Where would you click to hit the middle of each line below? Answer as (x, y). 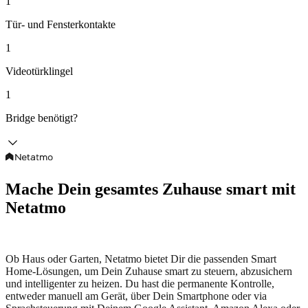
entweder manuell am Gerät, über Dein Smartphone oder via (136, 296)
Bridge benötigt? (42, 118)
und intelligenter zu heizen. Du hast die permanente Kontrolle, (140, 284)
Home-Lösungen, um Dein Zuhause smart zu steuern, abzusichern (149, 272)
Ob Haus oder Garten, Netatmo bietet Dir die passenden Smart (141, 259)
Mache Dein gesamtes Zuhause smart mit (151, 189)
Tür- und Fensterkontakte (60, 24)
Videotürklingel (39, 71)
